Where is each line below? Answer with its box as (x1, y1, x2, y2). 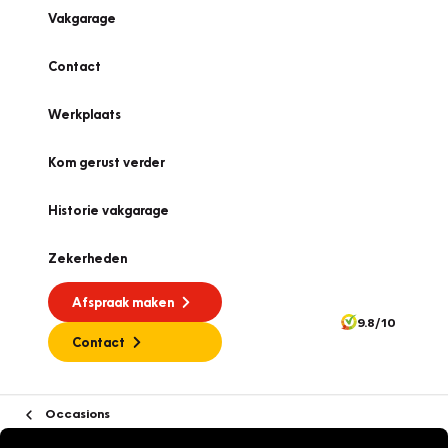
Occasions (42, 405, 110, 421)
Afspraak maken (72, 294, 174, 310)
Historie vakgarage (48, 202, 169, 218)
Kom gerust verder (48, 154, 165, 170)
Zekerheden (48, 250, 127, 266)
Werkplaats (48, 106, 121, 122)
